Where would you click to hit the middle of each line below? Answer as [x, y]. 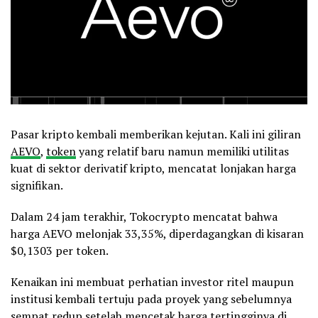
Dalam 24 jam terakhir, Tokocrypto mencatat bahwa [144, 216]
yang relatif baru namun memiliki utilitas [182, 151]
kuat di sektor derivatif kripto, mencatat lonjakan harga [153, 168]
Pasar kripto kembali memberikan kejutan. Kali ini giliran [156, 134]
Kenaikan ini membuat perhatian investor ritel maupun [152, 281]
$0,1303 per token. [60, 250]
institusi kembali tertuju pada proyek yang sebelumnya [151, 298]
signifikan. [37, 185]
